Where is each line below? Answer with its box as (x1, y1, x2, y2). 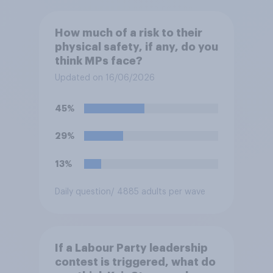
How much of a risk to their (54, 27, 202, 39)
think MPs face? (54, 55, 143, 67)
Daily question (54, 187, 111, 196)
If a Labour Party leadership (54, 243, 208, 254)
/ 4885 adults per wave (110, 187, 205, 196)
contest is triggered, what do (54, 257, 216, 268)
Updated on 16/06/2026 (54, 74, 155, 83)
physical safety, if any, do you (54, 41, 218, 53)
